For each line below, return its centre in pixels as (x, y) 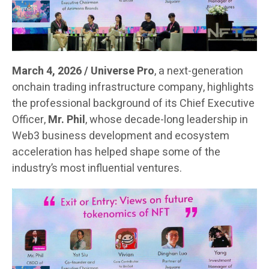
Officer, (30, 119)
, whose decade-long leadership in (167, 119)
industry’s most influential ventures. (97, 168)
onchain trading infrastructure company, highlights (133, 87)
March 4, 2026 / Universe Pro (83, 71)
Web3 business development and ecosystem (121, 136)
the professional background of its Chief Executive (133, 103)
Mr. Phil (67, 119)
